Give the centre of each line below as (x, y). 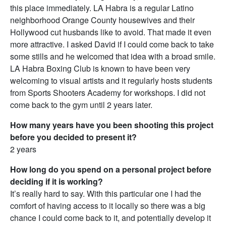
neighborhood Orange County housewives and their (102, 20)
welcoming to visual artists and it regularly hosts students (111, 81)
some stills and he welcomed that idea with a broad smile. (113, 56)
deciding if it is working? (56, 182)
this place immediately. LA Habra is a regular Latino (102, 8)
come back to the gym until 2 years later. (81, 105)
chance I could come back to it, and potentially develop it (110, 218)
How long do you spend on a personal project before (111, 169)
